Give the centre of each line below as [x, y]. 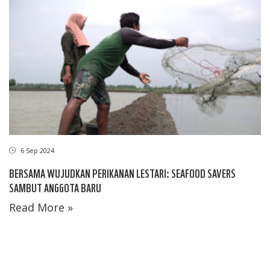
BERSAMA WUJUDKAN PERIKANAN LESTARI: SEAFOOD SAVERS [122, 172]
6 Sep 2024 [36, 150]
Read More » [41, 207]
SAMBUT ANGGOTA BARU [55, 187]
